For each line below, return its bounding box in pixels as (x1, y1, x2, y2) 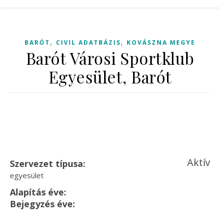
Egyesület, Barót (48, 66, 172, 87)
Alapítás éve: (10, 186, 66, 198)
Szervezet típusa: (10, 158, 85, 169)
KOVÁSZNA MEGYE (127, 38, 195, 47)
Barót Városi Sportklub (26, 47, 194, 69)
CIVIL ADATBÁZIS (56, 38, 121, 47)
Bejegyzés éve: (10, 198, 75, 210)
